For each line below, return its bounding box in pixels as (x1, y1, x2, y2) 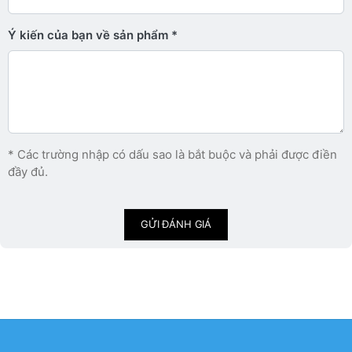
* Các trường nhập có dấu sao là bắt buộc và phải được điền (8, 146, 337, 162)
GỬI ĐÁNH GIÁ (140, 218, 212, 230)
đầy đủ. (8, 163, 48, 179)
